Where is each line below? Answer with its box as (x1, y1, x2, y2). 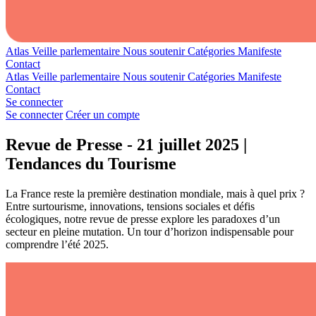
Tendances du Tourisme (6, 154, 176, 173)
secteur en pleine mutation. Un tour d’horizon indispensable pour (6, 225, 293, 238)
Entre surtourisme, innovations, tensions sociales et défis (6, 200, 255, 212)
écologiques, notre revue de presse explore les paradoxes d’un (6, 212, 280, 225)
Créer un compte (66, 109, 140, 121)
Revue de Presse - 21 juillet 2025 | (6, 135, 247, 154)
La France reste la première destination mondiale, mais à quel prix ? (6, 187, 305, 200)
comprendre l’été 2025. (6, 238, 109, 250)
